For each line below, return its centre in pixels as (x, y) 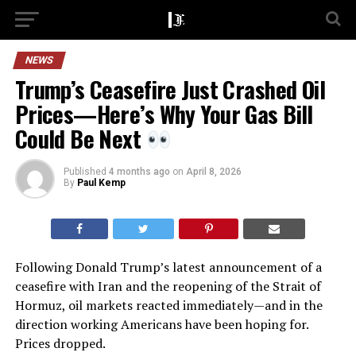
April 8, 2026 (213, 172)
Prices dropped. (60, 343)
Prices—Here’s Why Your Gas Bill (164, 114)
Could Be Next (80, 138)
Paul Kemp (101, 183)
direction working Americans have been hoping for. (161, 324)
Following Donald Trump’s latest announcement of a (168, 267)
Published (85, 172)
